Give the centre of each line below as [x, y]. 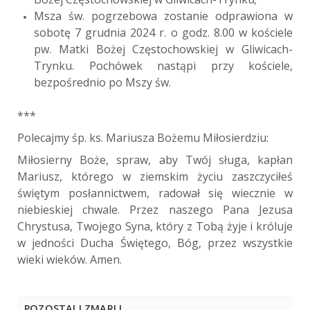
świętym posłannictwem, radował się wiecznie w [155, 193]
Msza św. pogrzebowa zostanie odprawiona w [163, 16]
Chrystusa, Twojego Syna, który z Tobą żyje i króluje [155, 226]
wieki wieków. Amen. [70, 259]
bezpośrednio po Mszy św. [102, 82]
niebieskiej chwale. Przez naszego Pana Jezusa [155, 209]
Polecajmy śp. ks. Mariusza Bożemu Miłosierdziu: [143, 137]
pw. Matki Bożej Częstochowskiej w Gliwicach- [163, 49]
